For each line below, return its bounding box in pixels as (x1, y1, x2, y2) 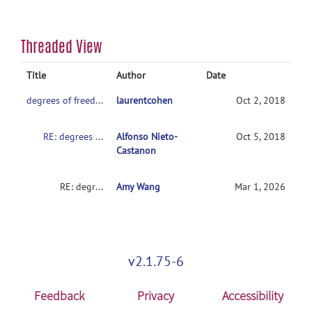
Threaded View (21, 36, 102, 58)
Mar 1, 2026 (235, 180, 286, 193)
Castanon (116, 144, 156, 157)
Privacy (137, 288, 175, 304)
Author (116, 69, 146, 81)
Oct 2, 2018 (236, 94, 286, 107)
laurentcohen (116, 94, 173, 107)
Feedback (33, 288, 84, 304)
